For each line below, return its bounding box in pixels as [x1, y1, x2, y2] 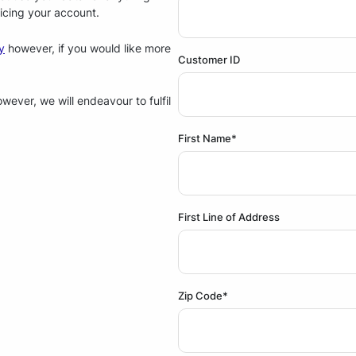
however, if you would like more [5, 41, 171, 55]
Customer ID [178, 52, 240, 66]
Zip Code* [178, 288, 228, 302]
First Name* [178, 131, 237, 145]
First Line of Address [178, 210, 280, 223]
